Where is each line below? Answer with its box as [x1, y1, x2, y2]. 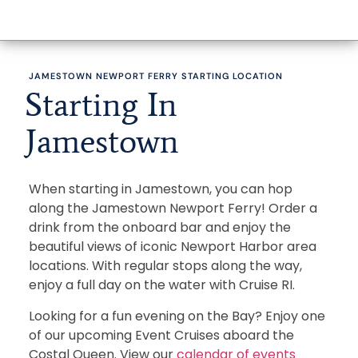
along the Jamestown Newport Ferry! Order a [28, 199, 317, 218]
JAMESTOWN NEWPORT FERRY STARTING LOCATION [28, 70, 283, 82]
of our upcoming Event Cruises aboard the [28, 325, 294, 344]
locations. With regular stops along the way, [28, 257, 302, 276]
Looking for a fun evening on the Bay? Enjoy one [28, 306, 325, 325]
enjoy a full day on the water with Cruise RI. [28, 276, 295, 295]
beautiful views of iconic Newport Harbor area [28, 237, 316, 257]
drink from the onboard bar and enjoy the [28, 218, 291, 237]
